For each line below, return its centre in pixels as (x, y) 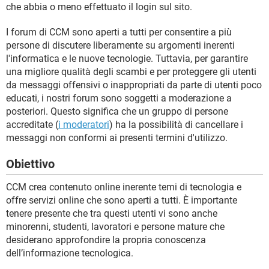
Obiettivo (30, 164)
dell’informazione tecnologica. (70, 253)
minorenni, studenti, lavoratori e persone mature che (115, 227)
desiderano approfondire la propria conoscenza (106, 240)
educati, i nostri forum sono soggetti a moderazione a (119, 98)
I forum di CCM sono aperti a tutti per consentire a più (119, 32)
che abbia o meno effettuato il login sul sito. (99, 7)
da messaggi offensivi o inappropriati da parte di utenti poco (134, 85)
